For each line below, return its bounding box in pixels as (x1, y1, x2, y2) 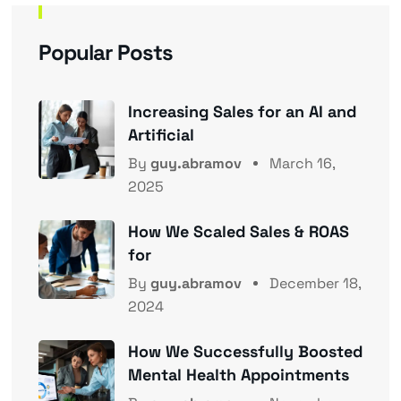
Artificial (127, 124, 194, 146)
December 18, (265, 274, 361, 294)
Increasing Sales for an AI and (127, 101, 356, 123)
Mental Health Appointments (127, 364, 349, 386)
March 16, (265, 154, 335, 174)
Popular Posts (38, 38, 173, 67)
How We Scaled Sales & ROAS (127, 221, 349, 243)
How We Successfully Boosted (127, 341, 363, 363)
